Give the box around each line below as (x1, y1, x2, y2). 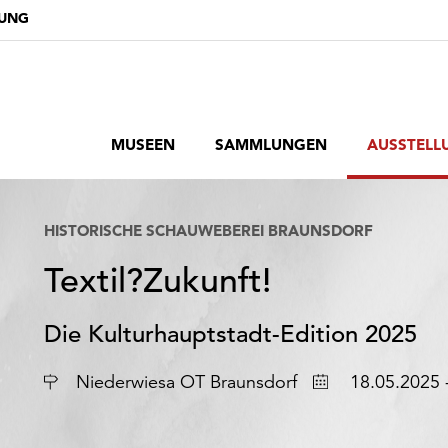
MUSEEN (111, 135, 175, 154)
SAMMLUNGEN (215, 135, 327, 154)
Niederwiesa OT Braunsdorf (76, 370, 297, 393)
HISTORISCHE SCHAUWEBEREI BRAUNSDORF (44, 221, 373, 240)
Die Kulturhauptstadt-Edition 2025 (44, 319, 417, 349)
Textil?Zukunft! (44, 260, 271, 302)
